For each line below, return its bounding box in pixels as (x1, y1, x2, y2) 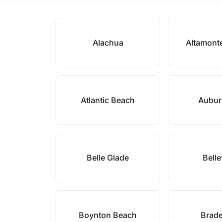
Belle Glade (87, 153, 129, 163)
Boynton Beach (79, 210, 137, 220)
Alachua (92, 38, 123, 48)
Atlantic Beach (81, 95, 135, 105)
